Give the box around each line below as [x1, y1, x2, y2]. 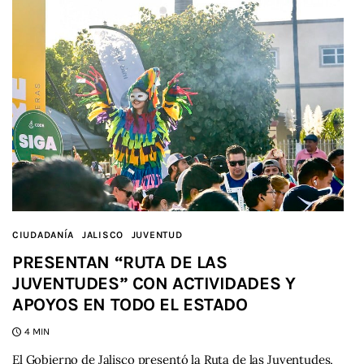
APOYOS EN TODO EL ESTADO [12, 294, 248, 316]
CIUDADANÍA [12, 229, 75, 241]
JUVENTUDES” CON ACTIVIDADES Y [12, 273, 296, 295]
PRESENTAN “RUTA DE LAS [12, 252, 227, 274]
